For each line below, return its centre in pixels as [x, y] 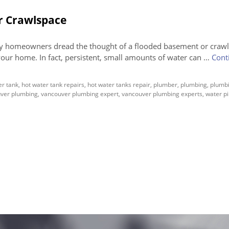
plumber [165, 85]
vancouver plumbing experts [162, 94]
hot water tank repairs [53, 85]
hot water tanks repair [119, 85]
